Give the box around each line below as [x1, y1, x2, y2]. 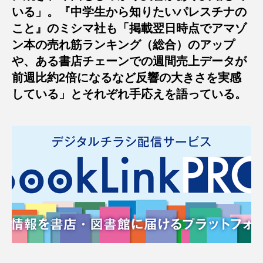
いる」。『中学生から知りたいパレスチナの [12, 5, 247, 19]
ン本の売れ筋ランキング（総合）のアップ [12, 38, 235, 52]
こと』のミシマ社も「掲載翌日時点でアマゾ [12, 22, 247, 35]
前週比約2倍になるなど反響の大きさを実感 [12, 71, 241, 85]
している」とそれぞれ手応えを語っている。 [12, 87, 247, 101]
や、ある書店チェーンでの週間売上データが [12, 55, 247, 68]
